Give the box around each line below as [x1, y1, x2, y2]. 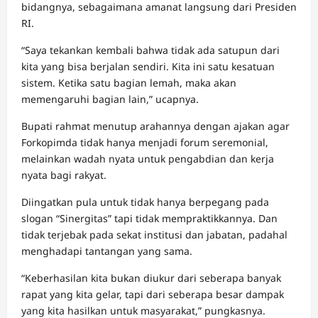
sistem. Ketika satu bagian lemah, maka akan [21, 76, 236, 90]
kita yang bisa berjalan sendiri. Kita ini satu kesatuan [21, 60, 275, 74]
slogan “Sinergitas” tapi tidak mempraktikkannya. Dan [21, 212, 278, 226]
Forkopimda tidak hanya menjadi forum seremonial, [21, 136, 268, 150]
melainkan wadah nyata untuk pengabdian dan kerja [21, 152, 274, 166]
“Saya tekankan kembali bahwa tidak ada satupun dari [21, 43, 280, 57]
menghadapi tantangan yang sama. [21, 244, 192, 258]
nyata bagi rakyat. [21, 168, 106, 182]
